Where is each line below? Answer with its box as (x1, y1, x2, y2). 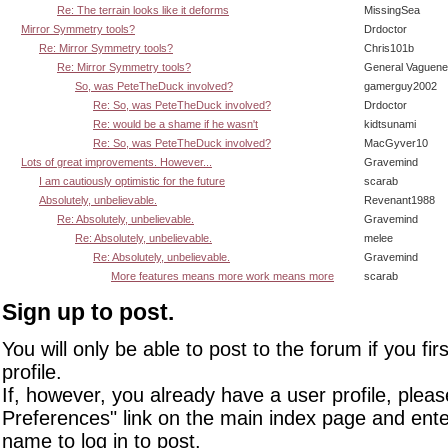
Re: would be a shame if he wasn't (93, 117, 258, 130)
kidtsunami (364, 117, 416, 130)
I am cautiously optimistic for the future (39, 174, 225, 187)
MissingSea (364, 3, 420, 16)
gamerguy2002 (364, 79, 437, 92)
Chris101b (364, 41, 414, 54)
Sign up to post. (2, 298, 174, 325)
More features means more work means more (111, 269, 334, 282)
